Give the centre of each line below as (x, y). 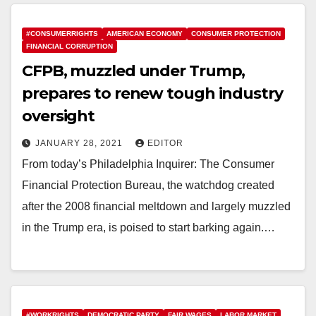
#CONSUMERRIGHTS (62, 33)
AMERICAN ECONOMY (145, 33)
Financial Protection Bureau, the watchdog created (148, 185)
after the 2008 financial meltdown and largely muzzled (156, 206)
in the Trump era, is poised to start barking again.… (148, 227)
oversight (59, 116)
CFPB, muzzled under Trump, (134, 71)
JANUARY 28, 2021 (80, 143)
